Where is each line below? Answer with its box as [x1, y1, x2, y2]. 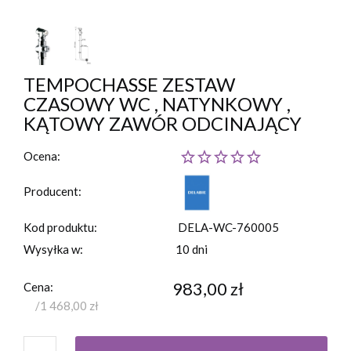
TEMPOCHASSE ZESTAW [24, 73, 235, 96]
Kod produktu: [24, 220, 97, 234]
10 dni [175, 242, 208, 256]
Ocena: [24, 149, 60, 163]
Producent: [24, 183, 81, 198]
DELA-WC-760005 [177, 220, 279, 234]
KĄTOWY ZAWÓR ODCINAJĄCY [24, 112, 302, 135]
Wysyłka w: [24, 242, 83, 256]
